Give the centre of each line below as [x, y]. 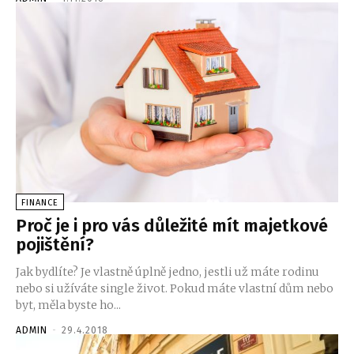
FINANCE [40, 202]
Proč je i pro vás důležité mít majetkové [172, 225]
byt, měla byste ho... [68, 305]
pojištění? [55, 244]
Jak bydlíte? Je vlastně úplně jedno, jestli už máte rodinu [168, 271]
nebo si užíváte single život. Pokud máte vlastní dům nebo [175, 288]
